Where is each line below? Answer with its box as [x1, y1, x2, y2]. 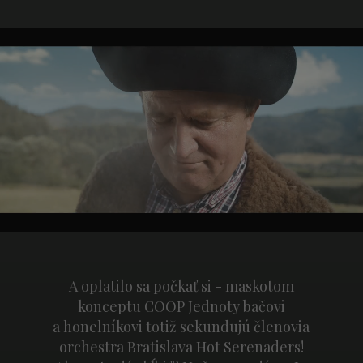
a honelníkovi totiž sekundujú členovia [53, 317, 310, 336]
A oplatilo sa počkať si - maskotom [68, 276, 294, 296]
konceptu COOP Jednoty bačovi [77, 297, 285, 316]
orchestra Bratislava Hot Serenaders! [58, 337, 304, 357]
